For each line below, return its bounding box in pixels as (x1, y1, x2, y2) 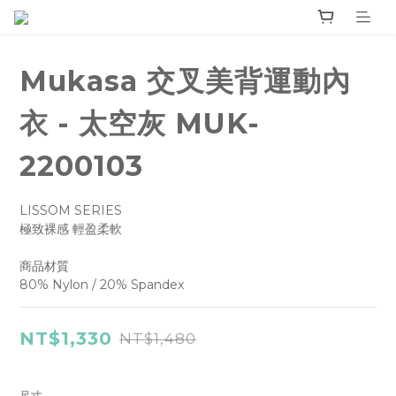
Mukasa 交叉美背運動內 (19, 64, 351, 99)
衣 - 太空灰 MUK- (19, 106, 260, 141)
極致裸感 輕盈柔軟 (19, 221, 122, 238)
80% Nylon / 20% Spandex (19, 277, 184, 293)
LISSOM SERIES (19, 202, 122, 219)
